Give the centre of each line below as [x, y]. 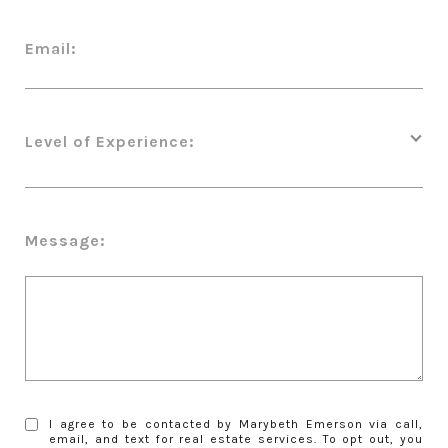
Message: [65, 240]
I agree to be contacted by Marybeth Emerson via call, [236, 423]
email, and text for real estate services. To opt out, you [236, 438]
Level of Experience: [110, 141]
